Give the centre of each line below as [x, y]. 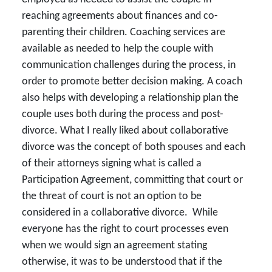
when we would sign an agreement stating [114, 245]
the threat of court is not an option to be [112, 196]
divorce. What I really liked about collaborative [125, 131]
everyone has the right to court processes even [125, 229]
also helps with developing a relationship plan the [130, 98]
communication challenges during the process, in [129, 65]
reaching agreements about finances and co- [120, 16]
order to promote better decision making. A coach [132, 81]
